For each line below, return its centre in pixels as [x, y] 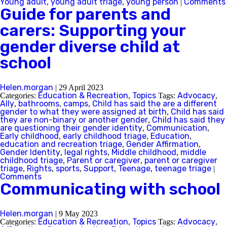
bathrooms [39, 104]
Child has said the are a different [155, 104]
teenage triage [183, 168]
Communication [177, 128]
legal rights [86, 152]
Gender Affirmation [162, 144]
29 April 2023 [81, 87]
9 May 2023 [78, 214]
